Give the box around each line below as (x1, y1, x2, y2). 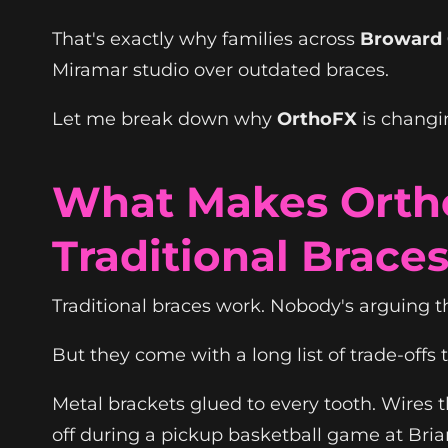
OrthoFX (277, 107, 357, 130)
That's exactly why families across (52, 27, 360, 50)
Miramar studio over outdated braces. (52, 58, 389, 81)
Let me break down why (52, 107, 277, 130)
